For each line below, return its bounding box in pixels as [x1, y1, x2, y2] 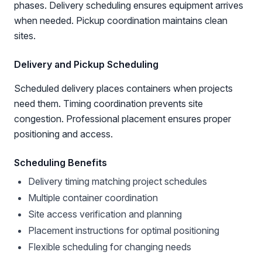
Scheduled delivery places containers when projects [14, 82, 233, 94]
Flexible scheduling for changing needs [28, 241, 191, 253]
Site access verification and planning [28, 208, 182, 220]
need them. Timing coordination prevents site [14, 98, 203, 109]
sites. [14, 30, 36, 42]
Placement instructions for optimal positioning [28, 225, 219, 236]
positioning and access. [14, 128, 113, 140]
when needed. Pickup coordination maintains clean [14, 15, 227, 26]
